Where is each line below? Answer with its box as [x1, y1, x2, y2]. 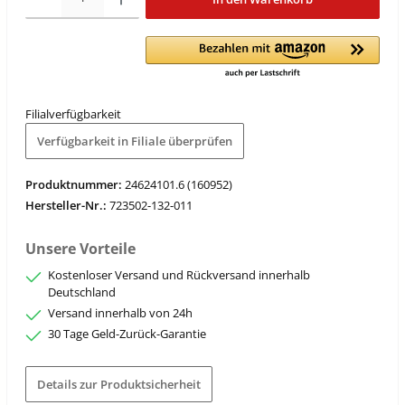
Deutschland [48, 284, 116, 301]
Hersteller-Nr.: [25, 196, 109, 213]
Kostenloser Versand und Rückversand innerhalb [48, 267, 310, 284]
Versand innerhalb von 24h [48, 305, 193, 322]
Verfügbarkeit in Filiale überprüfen [37, 132, 232, 149]
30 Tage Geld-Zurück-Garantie [48, 325, 206, 343]
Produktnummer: [25, 175, 125, 193]
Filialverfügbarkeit [25, 105, 121, 122]
